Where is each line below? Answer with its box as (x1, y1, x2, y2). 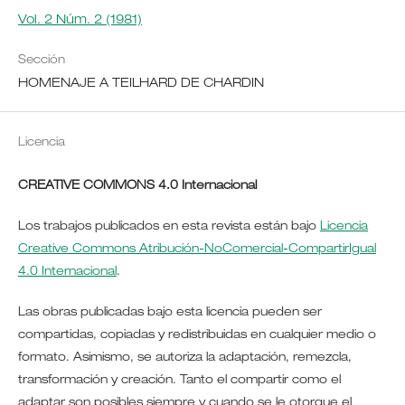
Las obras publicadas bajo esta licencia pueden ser (17, 306, 322, 319)
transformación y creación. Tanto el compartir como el (17, 373, 341, 387)
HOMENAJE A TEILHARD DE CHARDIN (17, 77, 264, 90)
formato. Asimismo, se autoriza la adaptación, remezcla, (17, 351, 352, 364)
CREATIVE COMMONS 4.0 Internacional (17, 179, 257, 193)
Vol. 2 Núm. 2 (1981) (17, 14, 142, 27)
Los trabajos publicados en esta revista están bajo (17, 220, 320, 233)
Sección (17, 54, 65, 67)
